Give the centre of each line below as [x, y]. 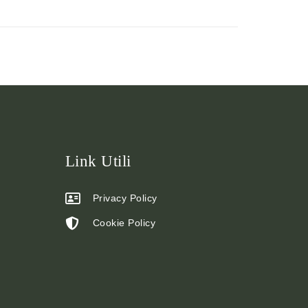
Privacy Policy [125, 198]
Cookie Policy [124, 222]
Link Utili [98, 161]
